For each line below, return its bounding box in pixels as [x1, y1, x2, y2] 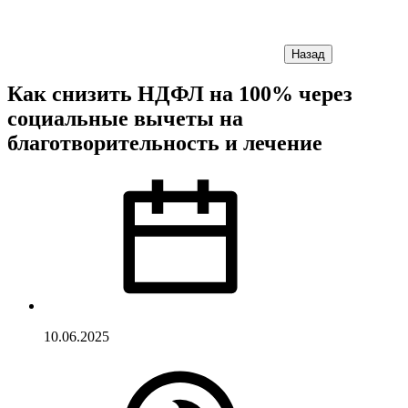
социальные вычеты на [7, 106, 243, 130]
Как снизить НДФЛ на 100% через [7, 81, 352, 106]
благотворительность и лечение [7, 130, 322, 155]
